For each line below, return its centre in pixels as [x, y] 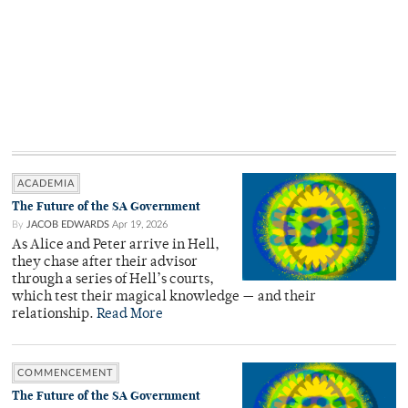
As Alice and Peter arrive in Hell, [116, 245]
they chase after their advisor [105, 262]
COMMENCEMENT [66, 372]
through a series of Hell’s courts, [113, 280]
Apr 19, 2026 [140, 224]
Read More [130, 314]
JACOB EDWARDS [68, 224]
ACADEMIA [46, 183]
